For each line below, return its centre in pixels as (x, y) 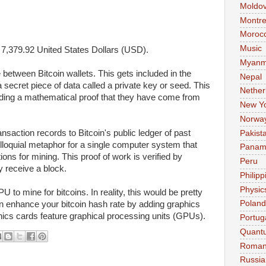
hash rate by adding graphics (143, 205)
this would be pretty (165, 193)
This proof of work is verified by (122, 157)
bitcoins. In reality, (92, 193)
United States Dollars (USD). (93, 50)
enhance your (32, 205)
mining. (47, 157)
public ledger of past (151, 133)
